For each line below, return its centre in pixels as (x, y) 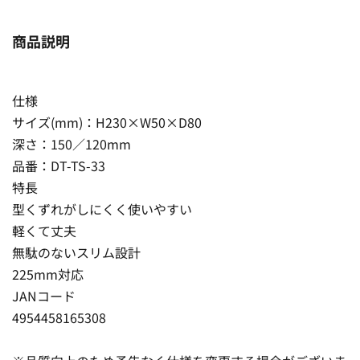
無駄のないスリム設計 (76, 252)
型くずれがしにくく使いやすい (102, 209)
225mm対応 (48, 274)
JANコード (44, 295)
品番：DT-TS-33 (59, 165)
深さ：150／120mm (72, 143)
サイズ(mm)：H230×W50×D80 (107, 122)
